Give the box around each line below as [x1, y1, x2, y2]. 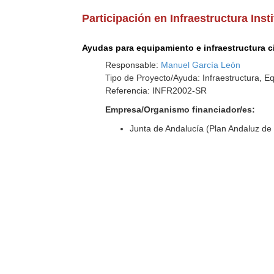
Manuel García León [161, 60, 241, 70]
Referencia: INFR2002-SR [105, 86, 207, 95]
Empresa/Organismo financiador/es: [105, 105, 256, 114]
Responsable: [105, 60, 161, 70]
